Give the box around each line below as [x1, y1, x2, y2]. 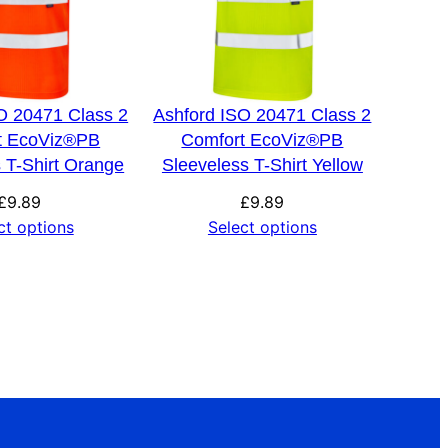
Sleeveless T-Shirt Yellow [161, 154, 363, 175]
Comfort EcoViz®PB [181, 129, 344, 150]
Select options [207, 216, 317, 237]
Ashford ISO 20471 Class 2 [153, 104, 372, 125]
